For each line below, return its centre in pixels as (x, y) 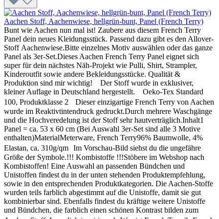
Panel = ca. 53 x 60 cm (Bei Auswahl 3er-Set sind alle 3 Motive (102, 129)
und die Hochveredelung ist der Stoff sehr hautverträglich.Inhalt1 (104, 120)
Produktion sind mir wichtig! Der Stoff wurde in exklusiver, (99, 83)
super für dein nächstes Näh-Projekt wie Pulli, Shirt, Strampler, (100, 65)
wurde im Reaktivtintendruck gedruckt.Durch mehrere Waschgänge (108, 111)
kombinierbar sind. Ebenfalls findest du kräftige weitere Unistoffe (105, 201)
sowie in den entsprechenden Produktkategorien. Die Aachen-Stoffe (109, 183)
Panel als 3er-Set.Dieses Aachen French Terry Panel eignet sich (101, 56)
